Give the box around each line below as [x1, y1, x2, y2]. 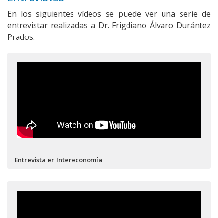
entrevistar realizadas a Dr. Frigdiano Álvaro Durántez [7, 20, 211, 31]
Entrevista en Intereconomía [15, 155, 102, 164]
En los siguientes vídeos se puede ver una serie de [7, 8, 211, 19]
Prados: [7, 32, 35, 43]
